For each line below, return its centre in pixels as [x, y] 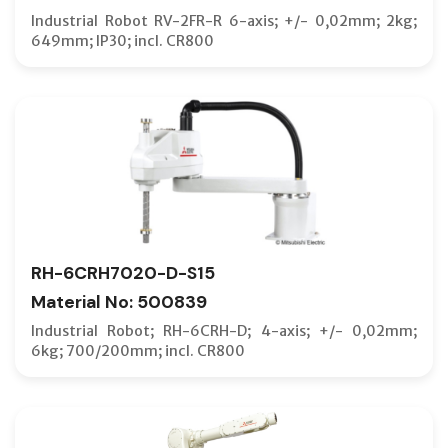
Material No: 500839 [119, 301]
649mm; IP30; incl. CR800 [122, 40]
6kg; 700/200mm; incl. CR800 [138, 350]
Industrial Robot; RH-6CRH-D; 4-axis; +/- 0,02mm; [224, 330]
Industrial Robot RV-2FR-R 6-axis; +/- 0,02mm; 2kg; [224, 20]
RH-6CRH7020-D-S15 [123, 272]
